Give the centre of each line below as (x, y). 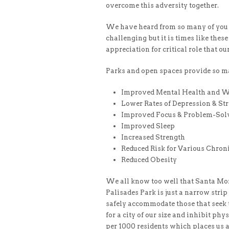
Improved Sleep (148, 126)
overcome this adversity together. (162, 5)
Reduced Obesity (149, 160)
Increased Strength (153, 137)
